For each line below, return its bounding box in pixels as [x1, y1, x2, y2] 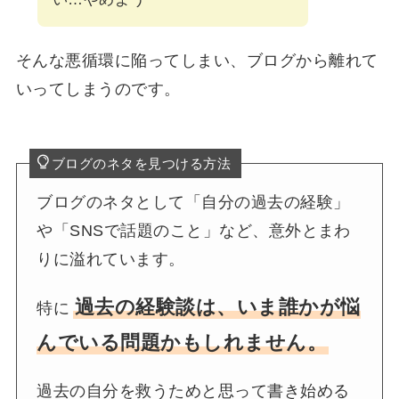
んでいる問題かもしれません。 [37, 330, 328, 354]
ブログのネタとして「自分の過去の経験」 [37, 192, 350, 211]
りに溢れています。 [37, 249, 185, 268]
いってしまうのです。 [15, 79, 181, 98]
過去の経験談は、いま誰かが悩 [74, 295, 361, 318]
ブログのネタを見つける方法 [51, 155, 232, 171]
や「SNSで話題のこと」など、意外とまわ [37, 221, 351, 240]
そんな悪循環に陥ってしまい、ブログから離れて [15, 51, 379, 69]
